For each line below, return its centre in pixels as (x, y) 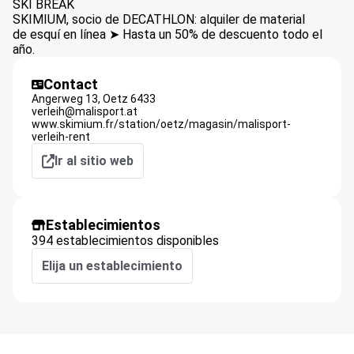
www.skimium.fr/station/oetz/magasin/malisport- (161, 124)
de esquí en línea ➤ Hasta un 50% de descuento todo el (168, 34)
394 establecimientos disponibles (125, 241)
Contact (71, 84)
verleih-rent (61, 137)
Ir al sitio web (94, 161)
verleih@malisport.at (85, 111)
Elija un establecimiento (112, 266)
